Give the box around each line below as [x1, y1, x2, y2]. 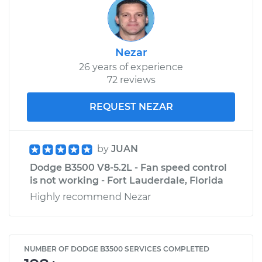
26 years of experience [79, 61, 183, 73]
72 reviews [106, 74, 156, 85]
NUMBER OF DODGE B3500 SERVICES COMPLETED [24, 244, 209, 253]
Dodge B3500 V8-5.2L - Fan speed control [30, 161, 227, 173]
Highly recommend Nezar [30, 191, 151, 202]
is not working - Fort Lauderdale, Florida [30, 174, 223, 186]
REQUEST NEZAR [89, 101, 173, 112]
